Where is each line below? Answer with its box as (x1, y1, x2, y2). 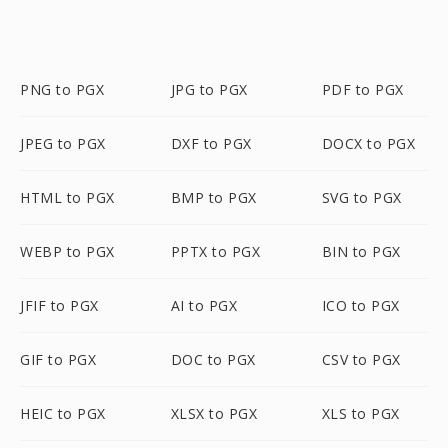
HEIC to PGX (20, 404, 106, 423)
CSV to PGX (321, 350, 401, 369)
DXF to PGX (170, 134, 252, 153)
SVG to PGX (321, 188, 402, 207)
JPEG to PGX (20, 134, 106, 153)
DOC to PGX (170, 350, 256, 369)
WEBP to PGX (20, 242, 115, 261)
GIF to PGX (20, 350, 96, 369)
